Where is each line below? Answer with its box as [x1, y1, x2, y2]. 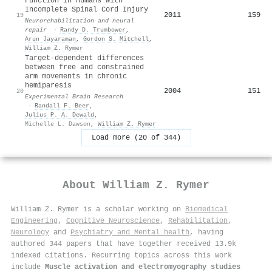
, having [189, 228, 223, 237]
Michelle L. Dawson [25, 120, 90, 127]
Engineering [11, 216, 58, 225]
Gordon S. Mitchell [83, 35, 149, 42]
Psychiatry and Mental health [70, 228, 189, 237]
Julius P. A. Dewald [25, 110, 94, 118]
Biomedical [185, 205, 228, 214]
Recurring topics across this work [92, 251, 232, 260]
